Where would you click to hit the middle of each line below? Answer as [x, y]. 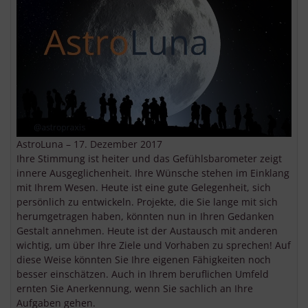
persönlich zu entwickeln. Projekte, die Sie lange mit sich [147, 202]
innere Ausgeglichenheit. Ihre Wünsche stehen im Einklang [153, 173]
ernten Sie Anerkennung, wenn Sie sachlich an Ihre [135, 289]
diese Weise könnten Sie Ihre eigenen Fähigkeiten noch [144, 260]
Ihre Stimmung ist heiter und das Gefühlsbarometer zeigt [149, 159]
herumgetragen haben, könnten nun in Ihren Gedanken [145, 217]
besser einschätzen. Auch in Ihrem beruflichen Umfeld [143, 274]
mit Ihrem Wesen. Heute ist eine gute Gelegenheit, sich [144, 188]
